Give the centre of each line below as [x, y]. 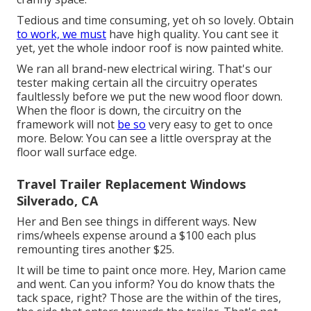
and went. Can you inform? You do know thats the [146, 284]
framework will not [67, 124]
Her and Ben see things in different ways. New [136, 221]
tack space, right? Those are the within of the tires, [149, 297]
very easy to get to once [209, 124]
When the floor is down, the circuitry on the [129, 110]
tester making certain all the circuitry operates [137, 82]
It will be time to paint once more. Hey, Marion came [151, 270]
